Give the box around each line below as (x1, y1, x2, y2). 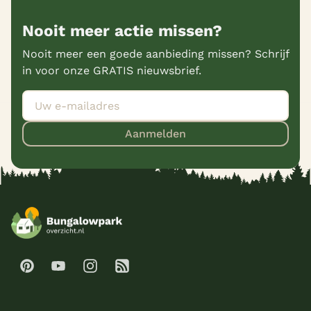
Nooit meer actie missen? (22, 22, 222, 41)
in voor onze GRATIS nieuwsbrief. (22, 64, 201, 78)
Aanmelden (125, 127, 186, 141)
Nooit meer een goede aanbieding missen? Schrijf (22, 47, 289, 61)
